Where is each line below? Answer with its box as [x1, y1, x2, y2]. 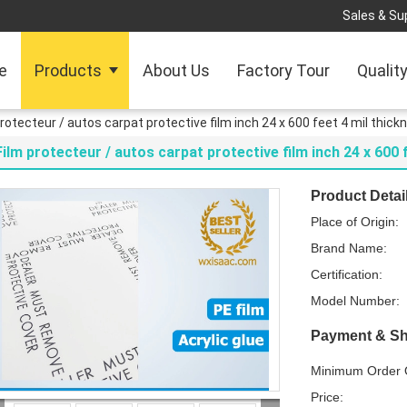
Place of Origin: [311, 214, 399, 229]
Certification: [311, 267, 382, 282]
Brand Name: [311, 241, 387, 255]
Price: [311, 390, 343, 404]
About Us [143, 61, 210, 80]
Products [35, 61, 102, 80]
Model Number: [311, 293, 400, 308]
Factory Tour [237, 61, 330, 80]
